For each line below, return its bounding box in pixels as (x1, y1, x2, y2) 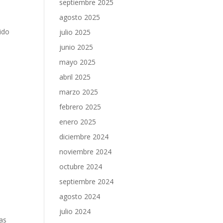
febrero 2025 (59, 102, 102, 111)
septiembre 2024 (59, 177, 114, 186)
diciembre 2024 (59, 132, 109, 141)
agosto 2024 (59, 192, 101, 201)
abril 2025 (59, 72, 91, 82)
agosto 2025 (59, 12, 101, 22)
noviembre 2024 (59, 147, 112, 156)
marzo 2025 (59, 87, 99, 97)
